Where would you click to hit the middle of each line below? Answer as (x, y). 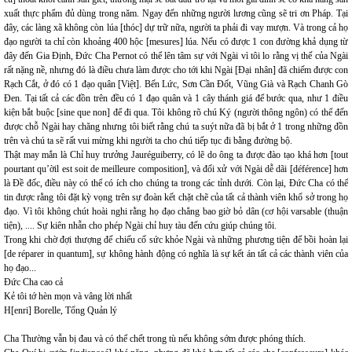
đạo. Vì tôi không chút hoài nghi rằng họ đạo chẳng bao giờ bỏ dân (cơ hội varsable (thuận (176, 211)
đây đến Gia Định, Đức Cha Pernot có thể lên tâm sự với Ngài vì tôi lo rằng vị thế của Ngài (176, 56)
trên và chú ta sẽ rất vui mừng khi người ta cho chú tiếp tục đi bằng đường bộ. (148, 141)
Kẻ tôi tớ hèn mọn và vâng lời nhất (68, 296)
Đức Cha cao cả (33, 282)
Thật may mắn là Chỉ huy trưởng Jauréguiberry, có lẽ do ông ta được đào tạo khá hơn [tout (176, 155)
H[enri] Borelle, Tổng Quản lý (60, 310)
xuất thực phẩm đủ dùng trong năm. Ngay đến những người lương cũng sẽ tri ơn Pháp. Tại (176, 13)
